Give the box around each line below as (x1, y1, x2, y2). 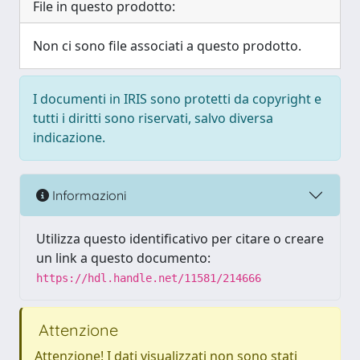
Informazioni (49, 186, 126, 203)
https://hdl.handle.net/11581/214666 (36, 272, 261, 284)
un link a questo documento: (36, 249, 211, 267)
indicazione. (33, 129, 105, 146)
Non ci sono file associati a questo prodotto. (33, 37, 301, 55)
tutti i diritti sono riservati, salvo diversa (33, 109, 273, 127)
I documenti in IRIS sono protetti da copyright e (33, 90, 321, 108)
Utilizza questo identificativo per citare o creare (36, 230, 324, 247)
